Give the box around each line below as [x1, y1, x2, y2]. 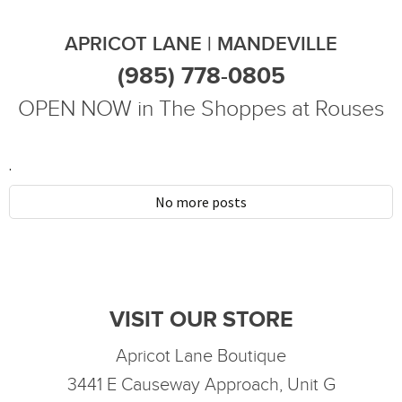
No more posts [155, 193, 247, 212]
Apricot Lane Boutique [116, 345, 286, 368]
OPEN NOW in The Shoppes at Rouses [18, 96, 384, 123]
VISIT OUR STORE [109, 306, 293, 335]
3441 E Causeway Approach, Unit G [66, 374, 336, 397]
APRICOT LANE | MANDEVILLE [65, 32, 337, 57]
